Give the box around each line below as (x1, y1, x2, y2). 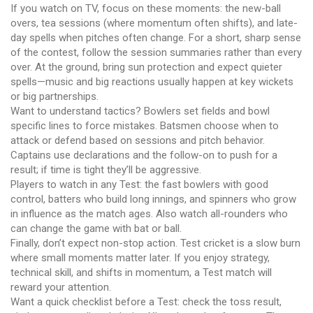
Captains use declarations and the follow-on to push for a (10, 149, 277, 161)
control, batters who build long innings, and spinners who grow (10, 193, 296, 205)
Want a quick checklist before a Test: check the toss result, (10, 296, 282, 308)
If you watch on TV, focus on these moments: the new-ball (10, 2, 281, 15)
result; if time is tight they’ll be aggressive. (10, 163, 201, 176)
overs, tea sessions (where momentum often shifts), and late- (10, 17, 298, 29)
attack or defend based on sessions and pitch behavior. (10, 134, 265, 147)
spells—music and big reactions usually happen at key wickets (10, 75, 293, 88)
